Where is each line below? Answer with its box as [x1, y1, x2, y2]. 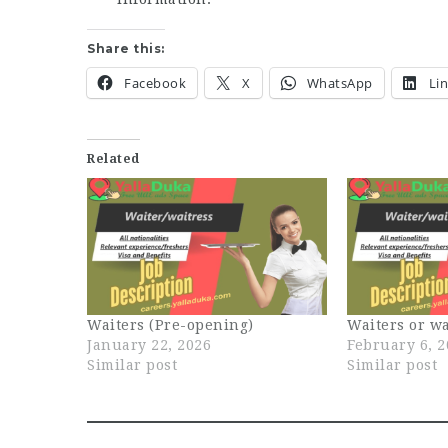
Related [87, 151, 140, 166]
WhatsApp [306, 73, 373, 92]
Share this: [87, 40, 165, 56]
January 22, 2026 [87, 336, 211, 353]
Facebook [124, 73, 186, 92]
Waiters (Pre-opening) [87, 316, 254, 333]
